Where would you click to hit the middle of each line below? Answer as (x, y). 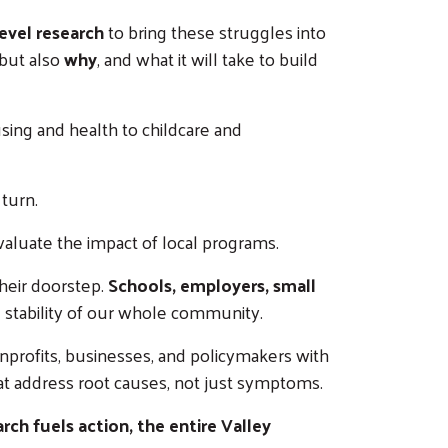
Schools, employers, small (212, 284)
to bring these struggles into (215, 31)
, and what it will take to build (207, 58)
